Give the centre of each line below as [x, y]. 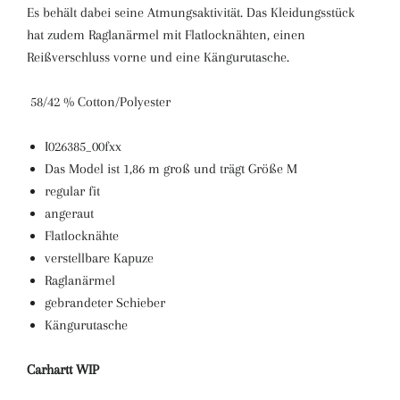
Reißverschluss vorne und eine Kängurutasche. [158, 57]
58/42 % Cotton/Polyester [100, 101]
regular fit [72, 191]
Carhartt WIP [63, 369]
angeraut [69, 213]
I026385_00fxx [83, 146]
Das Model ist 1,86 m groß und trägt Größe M [171, 168]
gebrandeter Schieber [105, 302]
